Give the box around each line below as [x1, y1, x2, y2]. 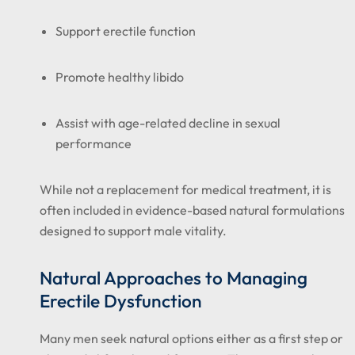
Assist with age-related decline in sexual [55, 115, 281, 131]
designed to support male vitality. [40, 223, 227, 239]
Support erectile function [55, 23, 196, 39]
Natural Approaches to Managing [40, 266, 307, 289]
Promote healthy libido [55, 69, 184, 85]
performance [55, 136, 132, 151]
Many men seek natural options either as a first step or [40, 330, 343, 346]
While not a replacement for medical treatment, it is [40, 181, 331, 197]
